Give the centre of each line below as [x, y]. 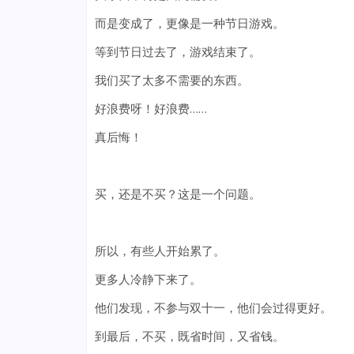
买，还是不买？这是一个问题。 [177, 194]
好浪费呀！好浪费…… [151, 109]
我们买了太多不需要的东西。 [171, 80]
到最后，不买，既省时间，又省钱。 [189, 336]
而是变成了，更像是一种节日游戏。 [189, 23]
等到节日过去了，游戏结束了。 [177, 52]
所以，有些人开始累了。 [160, 251]
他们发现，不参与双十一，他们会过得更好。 [213, 308]
